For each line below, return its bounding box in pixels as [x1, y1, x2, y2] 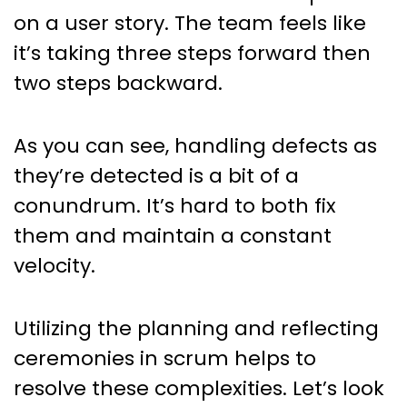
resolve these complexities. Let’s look [14, 374, 384, 403]
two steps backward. [14, 69, 223, 98]
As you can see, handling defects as [14, 132, 377, 161]
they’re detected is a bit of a [14, 162, 299, 191]
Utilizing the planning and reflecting [14, 314, 379, 343]
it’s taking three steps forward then [14, 39, 371, 68]
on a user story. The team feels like [14, 9, 366, 38]
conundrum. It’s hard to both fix [14, 192, 336, 221]
